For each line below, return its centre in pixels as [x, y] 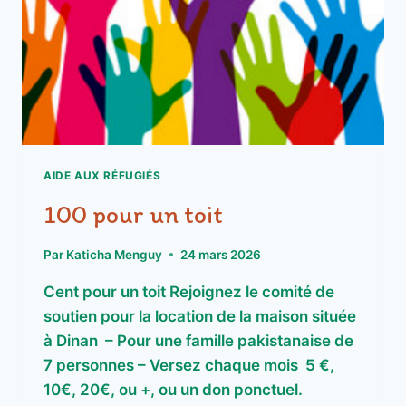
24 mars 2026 [221, 254]
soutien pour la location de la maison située [200, 316]
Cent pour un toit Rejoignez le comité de [189, 291]
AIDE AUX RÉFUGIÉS [102, 176]
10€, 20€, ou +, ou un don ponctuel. [173, 389]
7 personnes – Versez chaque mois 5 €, [189, 365]
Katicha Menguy [115, 254]
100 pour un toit [133, 214]
